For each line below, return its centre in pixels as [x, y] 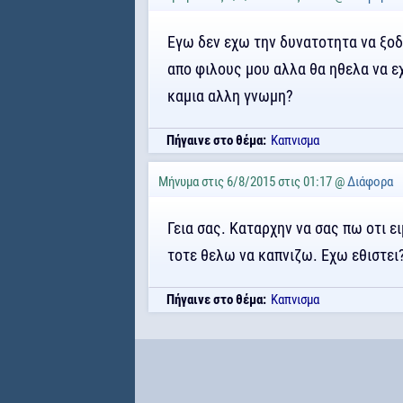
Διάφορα [370, 182]
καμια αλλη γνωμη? [230, 96]
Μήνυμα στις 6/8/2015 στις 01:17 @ [252, 182]
